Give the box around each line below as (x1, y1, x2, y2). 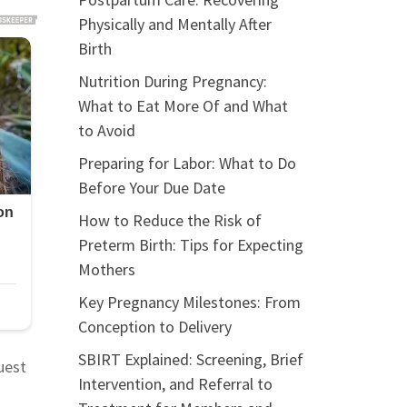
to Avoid (78, 120, 135, 141)
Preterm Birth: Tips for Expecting (78, 234, 303, 255)
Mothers (78, 259, 135, 280)
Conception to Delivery (78, 316, 232, 337)
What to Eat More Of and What (78, 95, 288, 116)
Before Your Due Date (78, 177, 225, 198)
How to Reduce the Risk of (78, 210, 262, 231)
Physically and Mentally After (78, 14, 272, 35)
